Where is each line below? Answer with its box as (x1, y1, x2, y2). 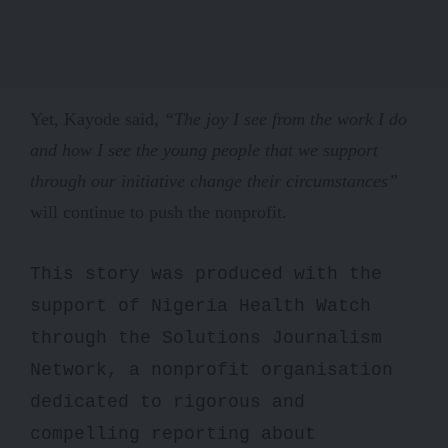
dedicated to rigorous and (30, 391, 305, 412)
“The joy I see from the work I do (164, 108, 407, 129)
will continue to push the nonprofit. (30, 201, 287, 222)
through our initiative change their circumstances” (30, 170, 398, 191)
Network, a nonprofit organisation (30, 359, 393, 380)
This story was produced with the (30, 263, 382, 284)
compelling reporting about (30, 423, 316, 444)
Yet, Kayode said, (30, 108, 164, 129)
